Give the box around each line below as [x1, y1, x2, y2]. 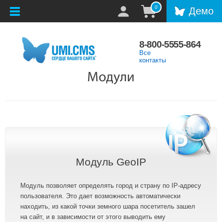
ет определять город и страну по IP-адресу [70, 182, 201, 190]
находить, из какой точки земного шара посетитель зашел [20, 203, 195, 211]
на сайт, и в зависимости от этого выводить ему [20, 213, 166, 221]
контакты [139, 56, 166, 64]
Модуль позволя [20, 182, 70, 190]
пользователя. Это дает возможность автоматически [20, 192, 180, 200]
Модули [87, 71, 135, 85]
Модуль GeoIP [76, 156, 146, 168]
